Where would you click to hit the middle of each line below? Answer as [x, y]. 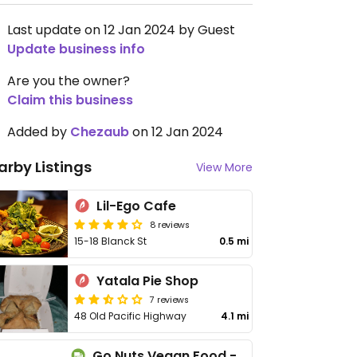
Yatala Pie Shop [148, 281]
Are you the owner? [69, 81]
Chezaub [100, 132]
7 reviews [170, 299]
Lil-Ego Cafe [137, 206]
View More [224, 167]
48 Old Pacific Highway [131, 316]
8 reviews [170, 224]
